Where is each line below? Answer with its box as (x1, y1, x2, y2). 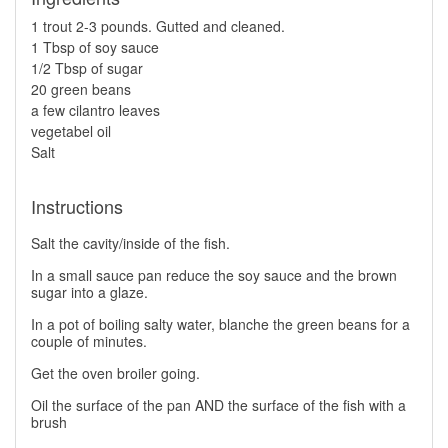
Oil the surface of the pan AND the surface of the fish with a (31, 395, 406, 416)
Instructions (31, 193, 123, 220)
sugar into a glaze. (31, 282, 148, 303)
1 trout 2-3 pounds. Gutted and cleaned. (31, 16, 285, 37)
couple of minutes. (31, 331, 147, 352)
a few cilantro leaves (31, 100, 160, 121)
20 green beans (31, 79, 131, 100)
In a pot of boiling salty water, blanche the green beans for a (31, 314, 410, 335)
